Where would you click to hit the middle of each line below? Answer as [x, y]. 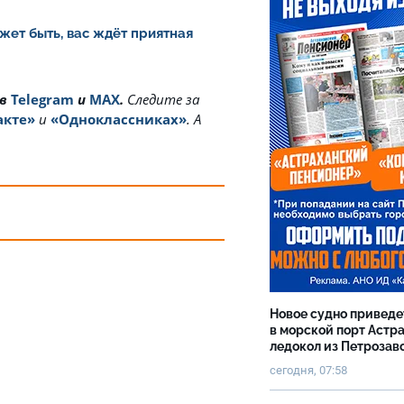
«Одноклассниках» [119, 119]
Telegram [42, 99]
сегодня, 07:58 [309, 370]
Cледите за [163, 99]
